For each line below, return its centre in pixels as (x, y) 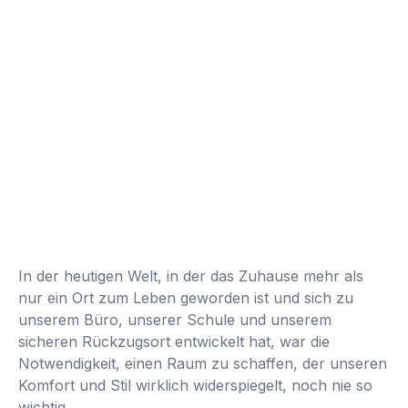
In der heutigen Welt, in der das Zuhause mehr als (191, 276)
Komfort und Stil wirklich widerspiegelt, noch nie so (195, 385)
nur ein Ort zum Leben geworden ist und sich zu (186, 298)
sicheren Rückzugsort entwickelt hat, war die (174, 342)
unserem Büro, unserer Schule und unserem (175, 320)
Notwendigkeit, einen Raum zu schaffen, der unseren (203, 363)
